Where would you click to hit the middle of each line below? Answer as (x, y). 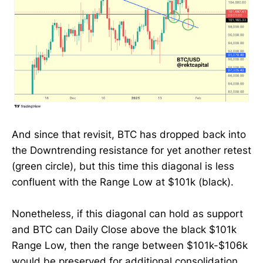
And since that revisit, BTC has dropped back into (129, 134)
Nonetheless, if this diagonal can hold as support (127, 214)
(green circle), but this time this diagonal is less (123, 166)
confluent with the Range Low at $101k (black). (123, 182)
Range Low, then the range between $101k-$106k (130, 246)
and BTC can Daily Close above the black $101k (124, 230)
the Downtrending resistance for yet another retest (131, 150)
